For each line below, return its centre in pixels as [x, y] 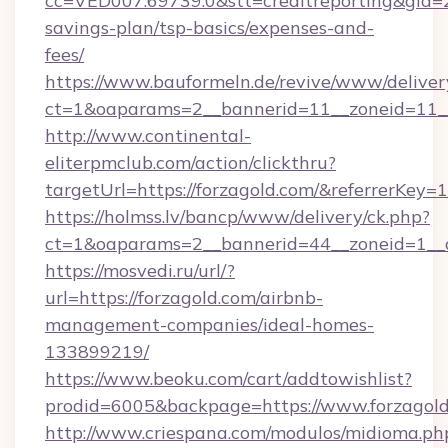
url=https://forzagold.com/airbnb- [184, 297]
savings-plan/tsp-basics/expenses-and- [209, 27]
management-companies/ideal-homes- [209, 324]
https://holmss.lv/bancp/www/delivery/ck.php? [237, 216]
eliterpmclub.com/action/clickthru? [190, 162]
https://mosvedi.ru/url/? [140, 270]
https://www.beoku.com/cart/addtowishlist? [228, 378]
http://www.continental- [148, 135]
